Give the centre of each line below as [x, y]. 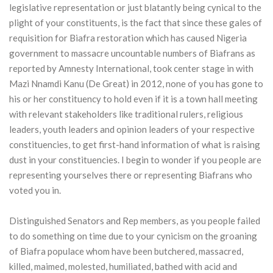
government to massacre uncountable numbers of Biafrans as [132, 53]
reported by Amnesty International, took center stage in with [131, 69]
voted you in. [35, 190]
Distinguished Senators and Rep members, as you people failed [135, 221]
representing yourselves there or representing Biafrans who [131, 175]
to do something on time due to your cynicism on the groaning [133, 236]
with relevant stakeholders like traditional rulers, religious [126, 114]
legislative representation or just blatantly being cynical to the [135, 8]
